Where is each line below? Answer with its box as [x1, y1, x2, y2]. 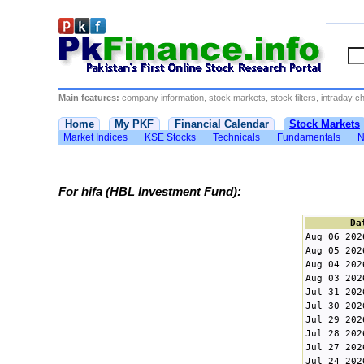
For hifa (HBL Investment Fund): [58, 185, 241, 199]
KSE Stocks [145, 132, 196, 144]
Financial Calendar [174, 118, 269, 131]
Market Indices [63, 132, 128, 144]
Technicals [213, 132, 260, 144]
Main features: [58, 92, 119, 102]
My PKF [115, 118, 154, 131]
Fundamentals [277, 132, 340, 144]
